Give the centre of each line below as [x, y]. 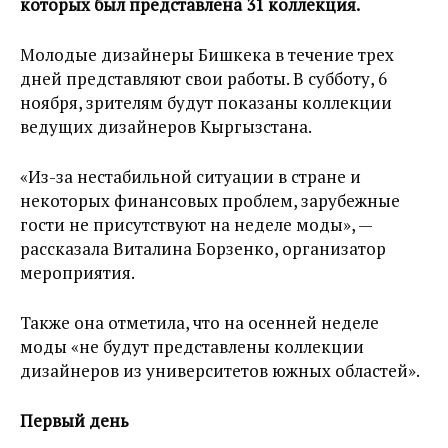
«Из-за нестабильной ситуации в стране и [190, 176]
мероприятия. [77, 272]
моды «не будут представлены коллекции [192, 346]
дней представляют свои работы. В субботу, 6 [203, 78]
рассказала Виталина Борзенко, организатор [203, 248]
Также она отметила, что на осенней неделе [199, 322]
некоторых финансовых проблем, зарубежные [210, 200]
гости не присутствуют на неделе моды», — [196, 224]
